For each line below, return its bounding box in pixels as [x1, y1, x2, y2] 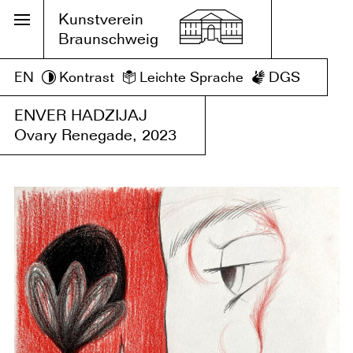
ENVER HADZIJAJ [14, 106, 147, 124]
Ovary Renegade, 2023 [14, 125, 176, 144]
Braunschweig [58, 29, 158, 48]
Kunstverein [58, 9, 143, 28]
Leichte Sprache [139, 69, 243, 85]
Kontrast [59, 69, 114, 85]
